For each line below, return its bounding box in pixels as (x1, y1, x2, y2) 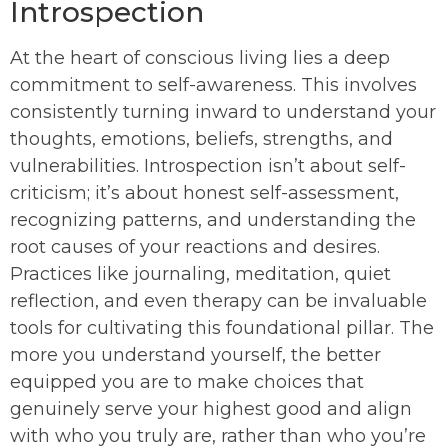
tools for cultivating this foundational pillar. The (10, 317, 434, 340)
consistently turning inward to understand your (10, 101, 436, 124)
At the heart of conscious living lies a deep (10, 47, 390, 70)
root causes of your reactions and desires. (10, 236, 380, 259)
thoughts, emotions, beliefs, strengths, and (10, 128, 393, 151)
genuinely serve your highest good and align (10, 398, 412, 421)
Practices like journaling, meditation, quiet (10, 263, 391, 286)
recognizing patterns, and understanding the (10, 209, 416, 232)
